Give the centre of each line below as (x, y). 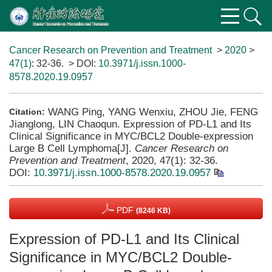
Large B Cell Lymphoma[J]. (72, 148)
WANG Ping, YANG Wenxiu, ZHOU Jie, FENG (153, 112)
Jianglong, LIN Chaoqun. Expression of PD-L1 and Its (130, 124)
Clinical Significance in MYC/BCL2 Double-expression (131, 136)
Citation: (27, 112)
